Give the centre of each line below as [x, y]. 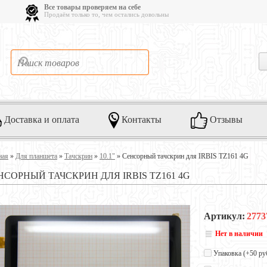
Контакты [140, 119]
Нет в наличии [239, 234]
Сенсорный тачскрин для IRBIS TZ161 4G [185, 156]
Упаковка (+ [231, 253]
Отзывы [225, 119]
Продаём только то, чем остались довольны [106, 14]
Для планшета [36, 156]
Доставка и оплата [41, 119]
